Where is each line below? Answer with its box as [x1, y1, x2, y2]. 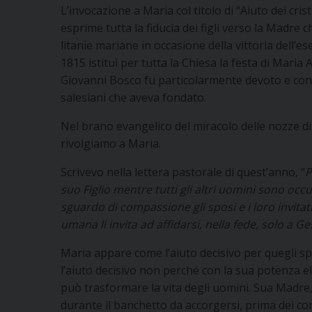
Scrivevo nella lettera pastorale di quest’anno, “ [61, 164, 305, 180]
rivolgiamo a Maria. [61, 135, 161, 151]
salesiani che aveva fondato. [61, 89, 206, 105]
